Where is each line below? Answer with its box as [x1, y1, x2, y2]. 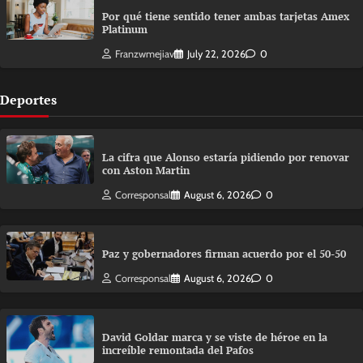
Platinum [102, 22, 147, 36]
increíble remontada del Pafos [102, 343, 254, 357]
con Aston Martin [102, 163, 190, 177]
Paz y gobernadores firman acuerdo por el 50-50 [102, 246, 346, 261]
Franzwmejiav [115, 47, 174, 60]
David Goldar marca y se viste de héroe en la [102, 330, 327, 344]
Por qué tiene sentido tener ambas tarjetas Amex [102, 9, 349, 23]
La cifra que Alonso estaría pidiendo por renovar [102, 150, 349, 164]
